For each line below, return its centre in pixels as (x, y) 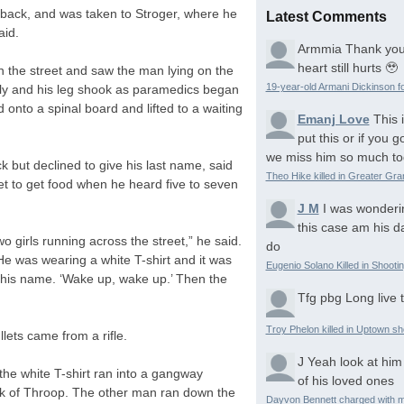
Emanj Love (333, 119)
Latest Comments (326, 16)
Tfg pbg (321, 297)
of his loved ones (345, 380)
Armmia (321, 48)
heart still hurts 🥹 (347, 67)
